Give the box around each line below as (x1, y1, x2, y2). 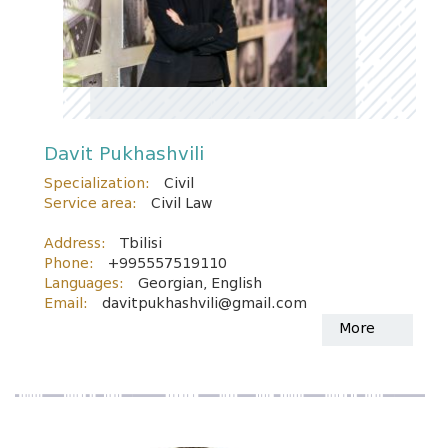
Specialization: (44, 175, 150, 192)
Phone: (44, 255, 94, 272)
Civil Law (151, 195, 212, 212)
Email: (44, 295, 88, 312)
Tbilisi (120, 235, 162, 252)
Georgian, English (138, 275, 262, 292)
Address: (44, 235, 106, 252)
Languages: (44, 275, 124, 292)
